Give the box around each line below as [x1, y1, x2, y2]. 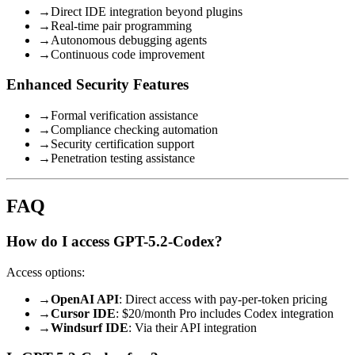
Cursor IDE [51, 306, 116, 320]
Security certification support [51, 136, 194, 151]
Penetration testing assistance [51, 151, 195, 165]
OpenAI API [51, 292, 119, 306]
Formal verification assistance [51, 108, 198, 122]
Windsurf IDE [51, 320, 128, 334]
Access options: [6, 265, 85, 279]
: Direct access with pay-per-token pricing [119, 292, 327, 306]
